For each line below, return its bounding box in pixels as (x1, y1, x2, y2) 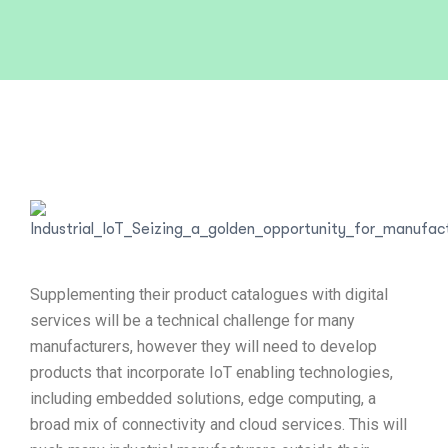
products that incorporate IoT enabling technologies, (30, 363, 393, 382)
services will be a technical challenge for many (30, 311, 355, 330)
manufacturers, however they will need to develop (30, 337, 377, 356)
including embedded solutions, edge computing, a (30, 389, 376, 408)
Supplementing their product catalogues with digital (30, 285, 388, 304)
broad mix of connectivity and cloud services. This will (30, 415, 407, 434)
